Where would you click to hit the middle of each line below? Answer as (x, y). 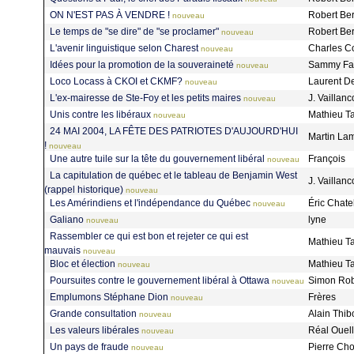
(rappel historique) (84, 190)
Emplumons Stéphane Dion (109, 297)
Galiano (67, 219)
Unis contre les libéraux (100, 114)
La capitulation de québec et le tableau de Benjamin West (173, 175)
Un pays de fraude (89, 346)
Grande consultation (93, 313)
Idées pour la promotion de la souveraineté (142, 64)
